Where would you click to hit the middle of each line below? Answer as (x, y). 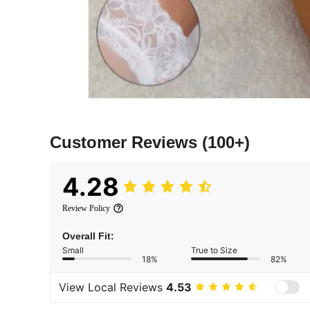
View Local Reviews (112, 288)
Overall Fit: (88, 236)
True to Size (214, 250)
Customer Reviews (126, 142)
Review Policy (86, 208)
